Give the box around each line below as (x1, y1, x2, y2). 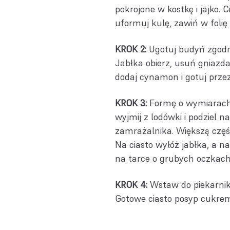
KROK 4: (115, 179, 147, 190)
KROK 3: (115, 97, 147, 109)
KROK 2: (115, 43, 146, 55)
